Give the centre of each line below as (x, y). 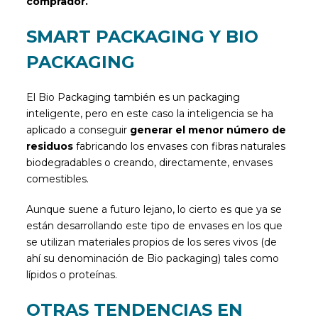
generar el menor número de (208, 130)
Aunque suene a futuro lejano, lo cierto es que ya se (154, 209)
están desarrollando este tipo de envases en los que (155, 225)
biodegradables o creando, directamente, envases (150, 162)
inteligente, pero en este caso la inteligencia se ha (150, 113)
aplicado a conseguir (78, 130)
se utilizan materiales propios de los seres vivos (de (152, 242)
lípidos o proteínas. (72, 274)
